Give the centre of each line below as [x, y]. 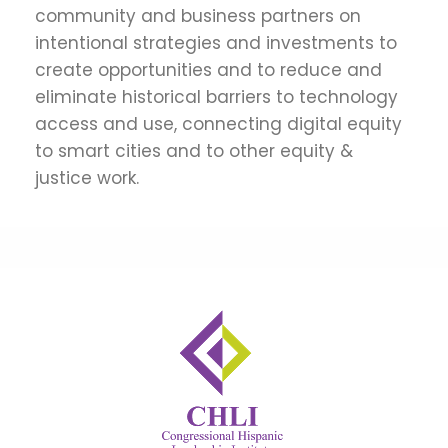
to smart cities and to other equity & [194, 150]
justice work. [87, 177]
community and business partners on [198, 15]
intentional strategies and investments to [216, 42]
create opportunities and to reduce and [208, 69]
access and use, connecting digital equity [218, 123]
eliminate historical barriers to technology [216, 96]
